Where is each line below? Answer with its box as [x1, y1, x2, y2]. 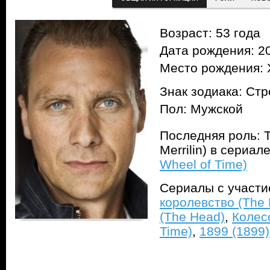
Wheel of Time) [160, 157, 247, 172]
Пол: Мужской [160, 102, 243, 116]
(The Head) [160, 210, 225, 224]
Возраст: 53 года [160, 26, 260, 40]
